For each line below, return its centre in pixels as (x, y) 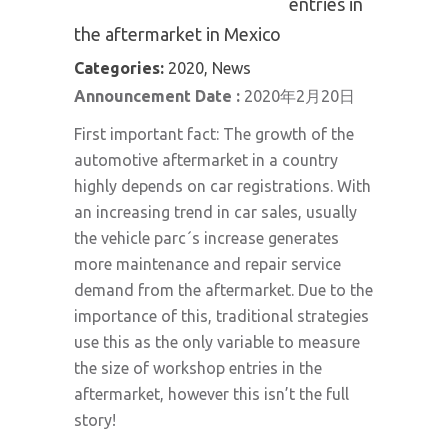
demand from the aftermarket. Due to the (223, 290)
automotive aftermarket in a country (206, 160)
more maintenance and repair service (207, 264)
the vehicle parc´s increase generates (206, 238)
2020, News (209, 68)
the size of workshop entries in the (198, 368)
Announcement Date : (159, 96)
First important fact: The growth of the (214, 134)
